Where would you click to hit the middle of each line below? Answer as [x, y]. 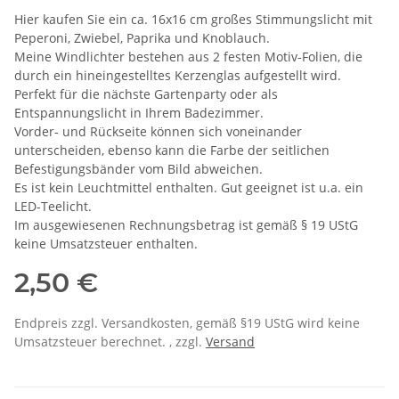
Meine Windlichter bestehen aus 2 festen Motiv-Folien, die [188, 57]
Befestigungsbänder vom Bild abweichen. [138, 169]
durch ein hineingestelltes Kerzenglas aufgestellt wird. [178, 76]
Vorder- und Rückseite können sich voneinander [158, 132]
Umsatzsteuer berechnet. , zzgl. [110, 342]
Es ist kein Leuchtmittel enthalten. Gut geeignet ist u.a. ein [189, 188]
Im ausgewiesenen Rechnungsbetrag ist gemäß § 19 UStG [186, 225]
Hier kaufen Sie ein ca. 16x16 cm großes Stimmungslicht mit [193, 20]
